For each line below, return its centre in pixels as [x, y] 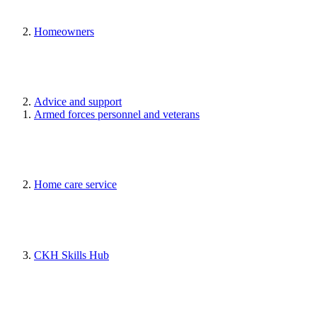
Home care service [75, 185]
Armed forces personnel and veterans [117, 115]
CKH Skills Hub [71, 255]
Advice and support [78, 102]
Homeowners [64, 31]
